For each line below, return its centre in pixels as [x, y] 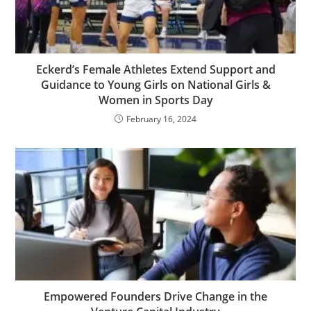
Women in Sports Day [155, 100]
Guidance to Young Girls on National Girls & [155, 85]
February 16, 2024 [161, 119]
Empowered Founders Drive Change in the [155, 297]
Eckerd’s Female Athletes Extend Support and [155, 70]
